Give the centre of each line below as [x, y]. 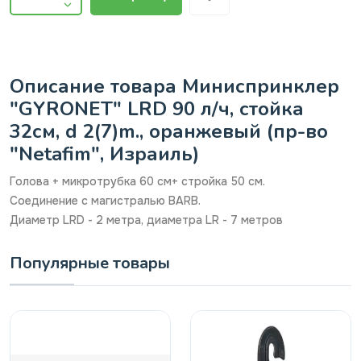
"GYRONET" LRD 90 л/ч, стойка [157, 109]
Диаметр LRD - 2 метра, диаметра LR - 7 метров [146, 220]
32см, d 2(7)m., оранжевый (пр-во [169, 132]
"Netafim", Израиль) [104, 154]
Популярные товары [90, 263]
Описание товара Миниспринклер [174, 87]
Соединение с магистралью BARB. [105, 201]
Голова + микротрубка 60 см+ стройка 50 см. [137, 182]
